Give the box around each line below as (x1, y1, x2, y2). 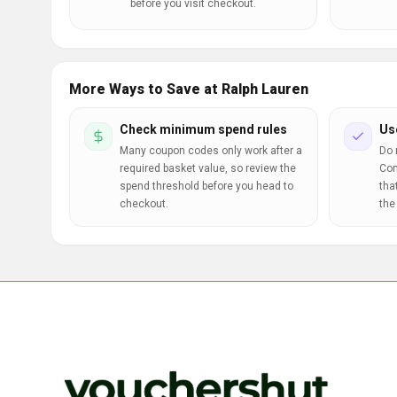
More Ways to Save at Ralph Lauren (69, 81, 308, 97)
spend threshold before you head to (120, 180, 293, 192)
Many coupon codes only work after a (120, 144, 302, 157)
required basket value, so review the (120, 162, 296, 175)
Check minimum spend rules (120, 122, 287, 136)
